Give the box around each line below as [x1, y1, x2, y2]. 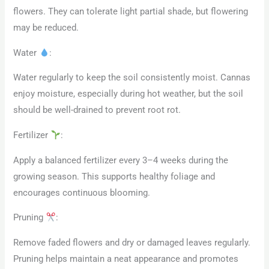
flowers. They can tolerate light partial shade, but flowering [13, 6, 249, 17]
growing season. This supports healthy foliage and [13, 171, 216, 182]
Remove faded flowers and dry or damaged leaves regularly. [13, 237, 251, 248]
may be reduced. [13, 22, 79, 34]
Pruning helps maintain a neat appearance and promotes [13, 253, 239, 264]
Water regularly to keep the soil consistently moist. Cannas [13, 72, 251, 83]
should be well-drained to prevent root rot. [13, 104, 181, 116]
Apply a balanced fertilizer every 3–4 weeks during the [13, 154, 229, 166]
